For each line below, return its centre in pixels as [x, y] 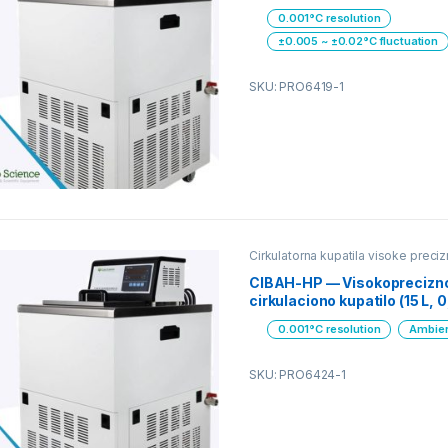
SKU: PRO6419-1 [296, 87]
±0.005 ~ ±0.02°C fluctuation [358, 41]
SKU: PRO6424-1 [297, 375]
